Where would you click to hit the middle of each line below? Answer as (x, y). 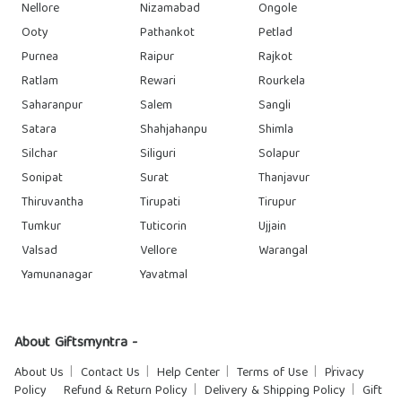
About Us (39, 373)
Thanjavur (284, 179)
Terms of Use (272, 373)
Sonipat (42, 179)
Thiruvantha (52, 203)
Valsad (39, 251)
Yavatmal (164, 275)
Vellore (158, 251)
